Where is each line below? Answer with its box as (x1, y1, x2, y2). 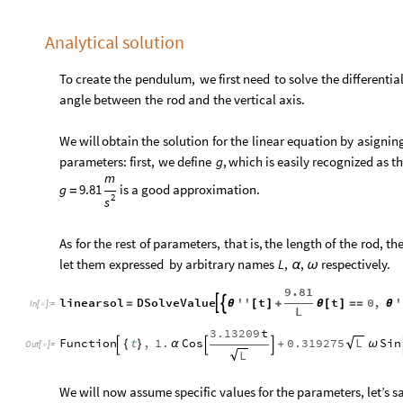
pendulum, (135, 69, 196, 87)
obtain (102, 131, 139, 149)
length (286, 234, 323, 252)
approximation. (172, 181, 260, 199)
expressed (109, 255, 165, 273)
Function (59, 335, 117, 351)
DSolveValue (136, 294, 216, 310)
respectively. (320, 255, 390, 273)
